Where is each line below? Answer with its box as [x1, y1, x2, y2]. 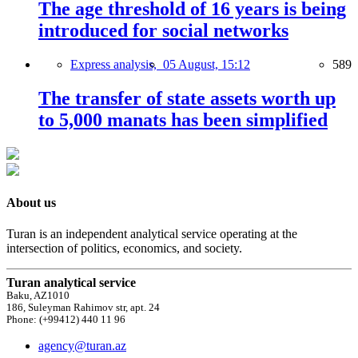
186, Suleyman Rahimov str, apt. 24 [6, 302, 160, 314]
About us [6, 195, 56, 209]
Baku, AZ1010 [6, 290, 70, 302]
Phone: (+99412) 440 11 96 [6, 314, 125, 326]
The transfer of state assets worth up [38, 87, 336, 109]
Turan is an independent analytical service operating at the [6, 227, 297, 241]
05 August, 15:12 [163, 57, 250, 71]
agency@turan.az [38, 339, 126, 353]
